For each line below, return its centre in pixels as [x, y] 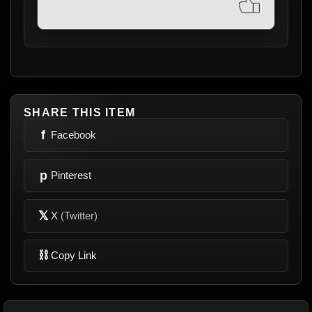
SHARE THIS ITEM [80, 112]
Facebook [73, 135]
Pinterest [71, 175]
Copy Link [74, 256]
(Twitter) [79, 216]
